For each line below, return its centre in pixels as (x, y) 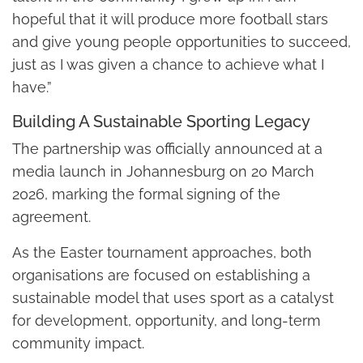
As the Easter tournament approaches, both (162, 253)
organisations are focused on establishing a (161, 275)
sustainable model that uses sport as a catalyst (173, 298)
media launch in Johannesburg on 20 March (163, 172)
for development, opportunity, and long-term (167, 321)
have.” (32, 88)
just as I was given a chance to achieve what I (168, 65)
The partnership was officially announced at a (167, 149)
